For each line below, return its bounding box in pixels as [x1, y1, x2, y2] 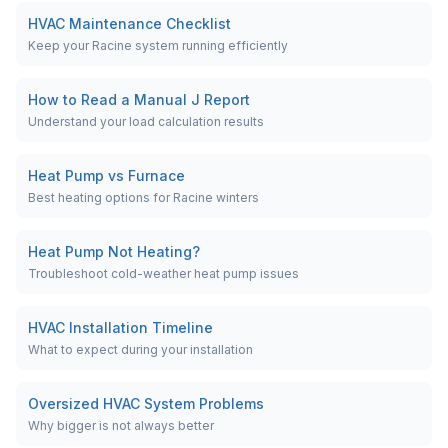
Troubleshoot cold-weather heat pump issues [28, 266, 299, 281]
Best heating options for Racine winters [28, 190, 259, 205]
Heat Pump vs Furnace [28, 167, 185, 184]
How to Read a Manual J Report [28, 91, 250, 108]
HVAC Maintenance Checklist [28, 15, 231, 32]
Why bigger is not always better [28, 418, 214, 433]
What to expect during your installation [28, 342, 253, 357]
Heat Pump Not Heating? [28, 243, 200, 260]
